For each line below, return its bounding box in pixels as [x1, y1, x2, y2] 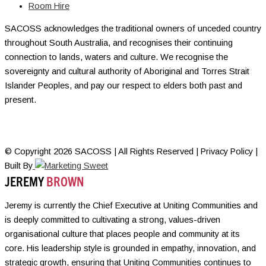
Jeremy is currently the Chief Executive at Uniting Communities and [5, 200, 258, 210]
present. [5, 95, 36, 105]
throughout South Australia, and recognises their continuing [5, 38, 233, 48]
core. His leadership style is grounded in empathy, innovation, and [5, 243, 256, 253]
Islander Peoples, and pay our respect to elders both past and [5, 81, 242, 91]
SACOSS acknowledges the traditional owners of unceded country [5, 24, 261, 34]
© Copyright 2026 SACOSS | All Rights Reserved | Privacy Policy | [5, 146, 258, 156]
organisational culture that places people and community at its [5, 229, 240, 239]
